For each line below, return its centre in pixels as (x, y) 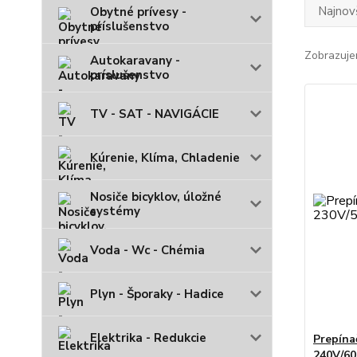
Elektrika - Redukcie (148, 338)
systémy (115, 211)
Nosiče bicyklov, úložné (156, 197)
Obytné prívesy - (138, 12)
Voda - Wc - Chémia (147, 250)
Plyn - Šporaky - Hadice (157, 294)
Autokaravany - (135, 61)
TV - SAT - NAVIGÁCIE (155, 114)
